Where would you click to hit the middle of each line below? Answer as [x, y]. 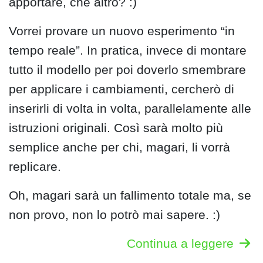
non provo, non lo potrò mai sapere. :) [114, 215]
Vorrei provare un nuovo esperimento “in [122, 31]
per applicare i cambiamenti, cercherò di [122, 89]
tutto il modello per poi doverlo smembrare [127, 70]
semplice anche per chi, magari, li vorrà [119, 147]
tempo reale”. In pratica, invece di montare [128, 50]
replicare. [35, 167]
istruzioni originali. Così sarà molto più [116, 128]
